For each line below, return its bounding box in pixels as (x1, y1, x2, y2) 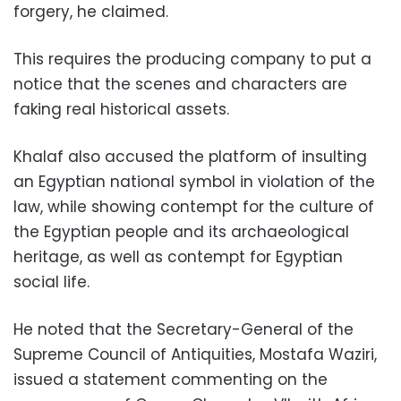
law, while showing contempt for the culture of (13, 196, 374, 218)
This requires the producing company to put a (13, 48, 371, 71)
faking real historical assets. (13, 98, 229, 121)
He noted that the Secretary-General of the (13, 319, 354, 341)
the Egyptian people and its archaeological (13, 221, 349, 243)
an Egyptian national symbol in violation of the (13, 171, 375, 193)
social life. (13, 271, 90, 294)
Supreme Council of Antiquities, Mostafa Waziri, (13, 344, 377, 366)
